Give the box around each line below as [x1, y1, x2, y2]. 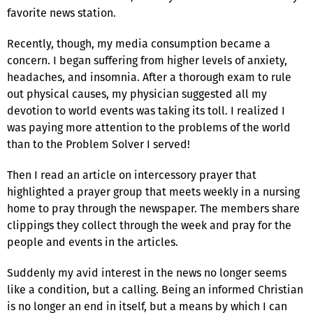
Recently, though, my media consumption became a [7, 35, 270, 52]
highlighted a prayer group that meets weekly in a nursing [7, 183, 300, 200]
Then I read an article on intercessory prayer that [7, 166, 256, 183]
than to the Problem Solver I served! [7, 136, 190, 152]
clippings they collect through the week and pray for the [7, 217, 291, 233]
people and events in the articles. [7, 233, 178, 250]
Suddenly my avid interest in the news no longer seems [7, 264, 286, 281]
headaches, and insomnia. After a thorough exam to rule [7, 68, 291, 85]
